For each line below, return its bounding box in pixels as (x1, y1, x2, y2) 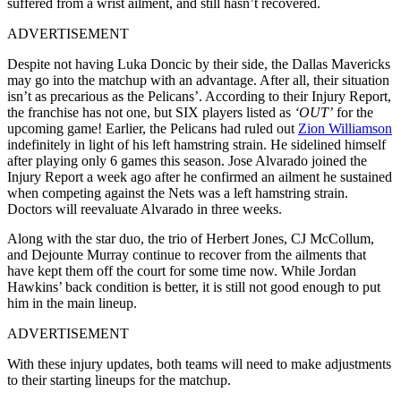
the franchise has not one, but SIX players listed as (7, 104, 294, 120)
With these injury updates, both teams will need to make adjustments (7, 355, 391, 371)
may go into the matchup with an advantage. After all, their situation (7, 72, 389, 88)
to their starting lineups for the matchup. (7, 371, 231, 388)
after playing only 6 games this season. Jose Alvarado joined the (7, 152, 367, 168)
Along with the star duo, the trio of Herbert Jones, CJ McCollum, (7, 230, 374, 246)
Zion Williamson (298, 120, 392, 136)
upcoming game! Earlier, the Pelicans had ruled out (7, 120, 298, 136)
